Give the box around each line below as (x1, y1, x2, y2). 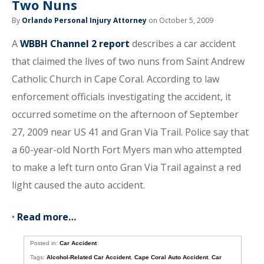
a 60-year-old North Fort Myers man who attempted (12, 143, 242, 156)
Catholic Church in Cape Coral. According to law (12, 72, 219, 85)
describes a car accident (130, 37, 236, 50)
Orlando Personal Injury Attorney (22, 15, 147, 25)
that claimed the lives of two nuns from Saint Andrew (12, 55, 245, 68)
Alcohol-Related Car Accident (47, 254, 131, 260)
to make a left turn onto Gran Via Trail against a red (12, 161, 241, 174)
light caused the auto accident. (12, 179, 145, 192)
